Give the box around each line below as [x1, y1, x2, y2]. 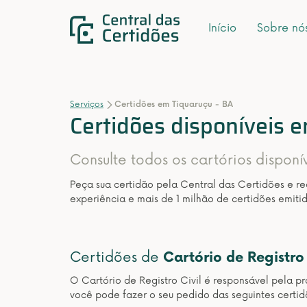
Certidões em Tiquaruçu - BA [114, 99, 233, 110]
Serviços [70, 99, 103, 110]
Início [208, 21, 236, 36]
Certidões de [70, 249, 163, 266]
